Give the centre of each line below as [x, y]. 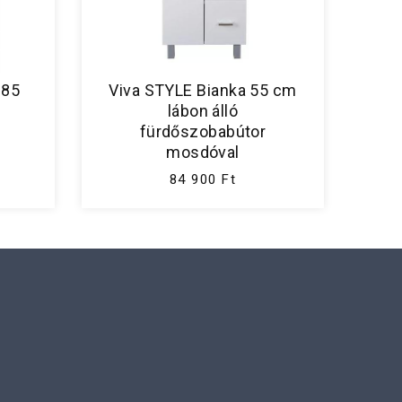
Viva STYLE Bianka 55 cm [203, 91]
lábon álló [203, 111]
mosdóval [203, 153]
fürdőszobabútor [203, 132]
